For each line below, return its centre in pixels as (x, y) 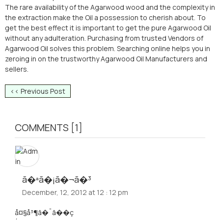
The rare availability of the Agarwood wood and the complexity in (110, 7)
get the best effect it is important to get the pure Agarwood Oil (108, 28)
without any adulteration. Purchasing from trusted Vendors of (104, 38)
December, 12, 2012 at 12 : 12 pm (75, 192)
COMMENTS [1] (49, 127)
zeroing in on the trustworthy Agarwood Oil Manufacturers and (106, 59)
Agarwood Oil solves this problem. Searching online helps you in (108, 48)
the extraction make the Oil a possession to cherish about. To (105, 17)
